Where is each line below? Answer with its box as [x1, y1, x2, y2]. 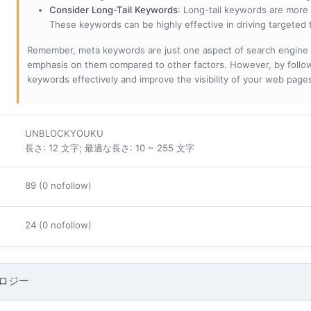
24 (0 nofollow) [25, 219, 92, 230]
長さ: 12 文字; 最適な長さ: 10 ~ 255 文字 [25, 142, 194, 153]
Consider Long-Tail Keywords [49, 3, 178, 15]
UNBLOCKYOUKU [25, 127, 103, 139]
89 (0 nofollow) [25, 179, 92, 191]
